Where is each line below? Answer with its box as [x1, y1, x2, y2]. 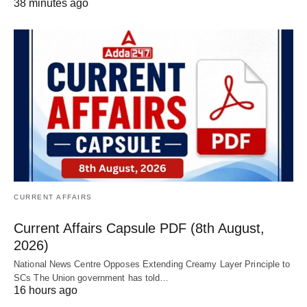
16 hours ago [14, 284, 77, 296]
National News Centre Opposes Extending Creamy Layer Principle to [14, 258, 291, 269]
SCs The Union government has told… [14, 272, 169, 283]
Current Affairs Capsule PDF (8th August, [14, 220, 265, 236]
